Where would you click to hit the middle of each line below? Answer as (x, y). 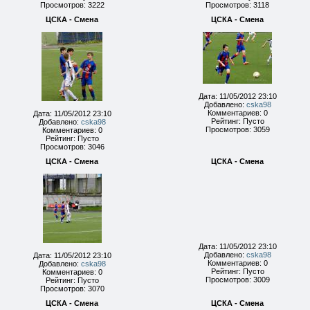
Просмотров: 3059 (237, 129)
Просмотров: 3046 (72, 147)
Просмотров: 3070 (72, 289)
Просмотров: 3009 (237, 280)
